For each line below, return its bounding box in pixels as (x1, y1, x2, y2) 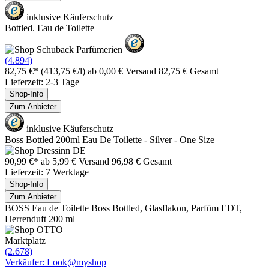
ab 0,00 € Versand (88, 65, 159, 76)
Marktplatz (5, 235, 46, 246)
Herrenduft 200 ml (5, 213, 75, 224)
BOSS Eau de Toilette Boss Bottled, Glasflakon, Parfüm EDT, (5, 202, 242, 213)
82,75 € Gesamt (159, 65, 219, 76)
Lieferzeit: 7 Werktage (5, 166, 89, 177)
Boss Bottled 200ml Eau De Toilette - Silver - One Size (5, 134, 214, 145)
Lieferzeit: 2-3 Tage (5, 76, 79, 87)
